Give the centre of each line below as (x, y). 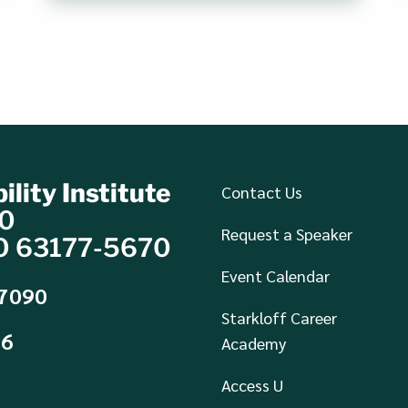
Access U (253, 384)
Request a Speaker (287, 233)
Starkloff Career (280, 317)
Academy (254, 342)
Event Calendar (276, 275)
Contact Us (262, 191)
